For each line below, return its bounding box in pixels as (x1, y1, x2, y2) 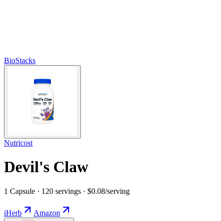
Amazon (34, 208, 60, 217)
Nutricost (4, 138, 33, 147)
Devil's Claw (4, 158, 88, 176)
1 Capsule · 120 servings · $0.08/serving (4, 186, 130, 195)
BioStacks (4, 56, 36, 65)
